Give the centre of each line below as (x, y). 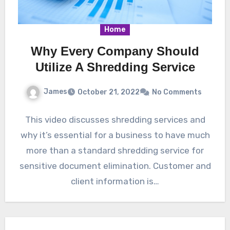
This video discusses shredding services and (115, 120)
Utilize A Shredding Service (115, 67)
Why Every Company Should (115, 51)
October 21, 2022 (109, 92)
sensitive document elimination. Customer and (115, 166)
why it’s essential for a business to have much (115, 135)
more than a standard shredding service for (115, 151)
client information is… (115, 181)
